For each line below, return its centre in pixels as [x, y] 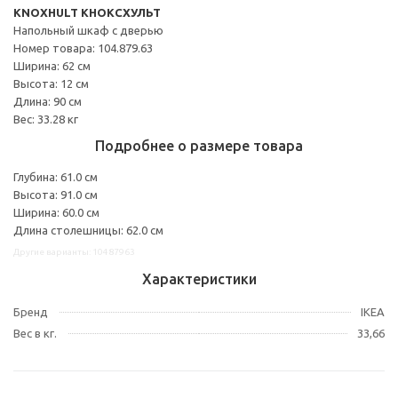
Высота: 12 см [51, 83]
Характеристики [199, 279]
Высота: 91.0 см [56, 194]
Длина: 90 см [48, 101]
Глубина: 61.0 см [56, 176]
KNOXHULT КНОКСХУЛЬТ [87, 12]
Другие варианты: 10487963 [74, 251]
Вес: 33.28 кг [46, 119]
